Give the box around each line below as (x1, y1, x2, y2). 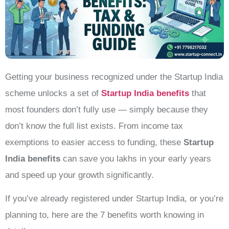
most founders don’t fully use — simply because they (5, 104, 208, 114)
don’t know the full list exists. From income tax (5, 121, 183, 131)
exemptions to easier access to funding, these (5, 137, 184, 147)
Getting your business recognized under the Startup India (5, 72, 223, 82)
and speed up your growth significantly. (5, 170, 154, 180)
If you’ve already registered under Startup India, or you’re (5, 194, 223, 204)
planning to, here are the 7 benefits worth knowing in (5, 210, 204, 220)
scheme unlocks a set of (5, 88, 101, 98)
